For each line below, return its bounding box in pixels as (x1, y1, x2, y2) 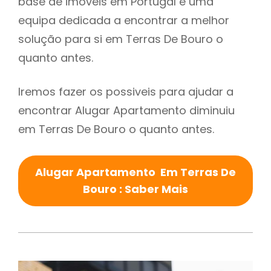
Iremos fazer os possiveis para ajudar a (18, 84, 233, 100)
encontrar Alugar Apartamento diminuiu (18, 103, 235, 119)
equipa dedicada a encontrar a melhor (18, 13, 229, 28)
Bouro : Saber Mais (83, 181, 188, 197)
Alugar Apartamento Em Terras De (35, 165, 236, 180)
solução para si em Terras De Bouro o (18, 31, 223, 47)
